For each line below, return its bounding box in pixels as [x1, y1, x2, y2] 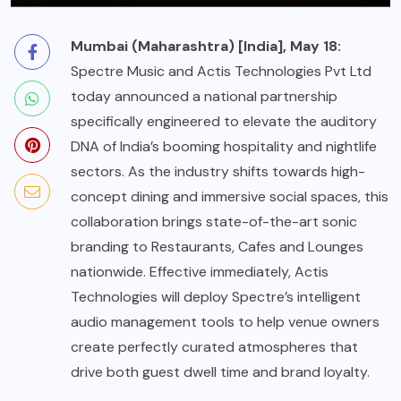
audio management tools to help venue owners [71, 312, 380, 332]
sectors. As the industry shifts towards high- [71, 162, 365, 182]
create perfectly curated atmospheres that [71, 337, 358, 357]
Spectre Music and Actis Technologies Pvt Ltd [71, 62, 371, 81]
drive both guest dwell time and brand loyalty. [71, 363, 370, 382]
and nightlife [297, 137, 377, 157]
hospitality [224, 137, 297, 157]
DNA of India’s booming [71, 137, 224, 157]
